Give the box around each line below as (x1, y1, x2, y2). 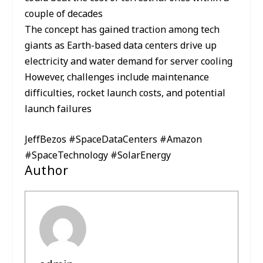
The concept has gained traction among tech (25, 19, 220, 40)
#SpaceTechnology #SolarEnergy (25, 146, 171, 166)
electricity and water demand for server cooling (25, 51, 233, 72)
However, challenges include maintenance (25, 67, 210, 87)
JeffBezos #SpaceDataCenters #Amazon (25, 130, 203, 150)
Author (25, 158, 69, 184)
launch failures (25, 99, 92, 119)
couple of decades (25, 4, 103, 24)
